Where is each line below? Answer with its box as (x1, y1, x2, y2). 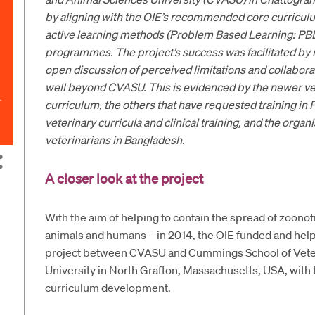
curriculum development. (44, 280, 171, 295)
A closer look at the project (44, 170, 203, 186)
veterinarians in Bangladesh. (44, 132, 185, 147)
